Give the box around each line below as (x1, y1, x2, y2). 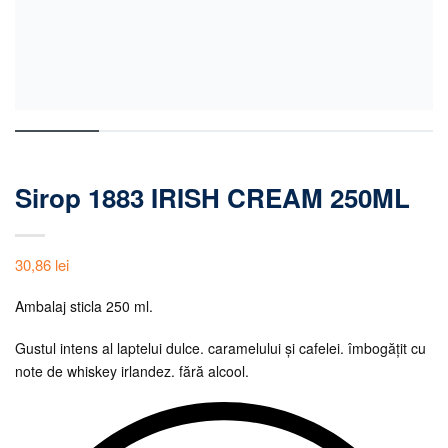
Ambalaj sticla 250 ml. (15, 296, 153, 317)
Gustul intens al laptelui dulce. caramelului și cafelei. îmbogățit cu (15, 338, 426, 359)
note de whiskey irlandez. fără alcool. (15, 361, 249, 382)
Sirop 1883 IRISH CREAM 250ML (15, 179, 410, 216)
